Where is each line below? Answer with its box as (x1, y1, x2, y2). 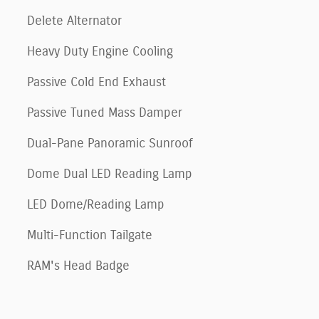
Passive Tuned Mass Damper (27, 106, 182, 120)
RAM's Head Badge (27, 259, 130, 273)
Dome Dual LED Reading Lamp (27, 167, 192, 181)
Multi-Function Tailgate (27, 229, 152, 242)
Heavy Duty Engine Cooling (27, 45, 173, 58)
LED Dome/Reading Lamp (27, 198, 164, 211)
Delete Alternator (27, 14, 122, 28)
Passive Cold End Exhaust (27, 75, 166, 89)
